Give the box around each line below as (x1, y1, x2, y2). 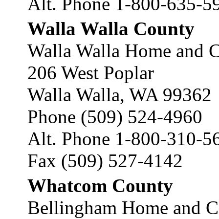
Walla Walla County (27, 18, 195, 39)
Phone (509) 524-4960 (27, 106, 202, 127)
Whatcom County (27, 175, 173, 196)
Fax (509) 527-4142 (27, 150, 183, 171)
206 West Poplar (27, 62, 154, 83)
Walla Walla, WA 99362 (27, 84, 212, 105)
